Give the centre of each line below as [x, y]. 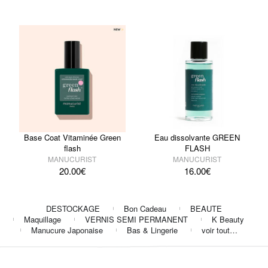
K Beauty [228, 219]
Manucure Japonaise [67, 230]
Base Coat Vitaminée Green [72, 137]
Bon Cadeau [145, 208]
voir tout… [219, 230]
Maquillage [42, 219]
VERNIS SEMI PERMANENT [136, 219]
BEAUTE [206, 208]
